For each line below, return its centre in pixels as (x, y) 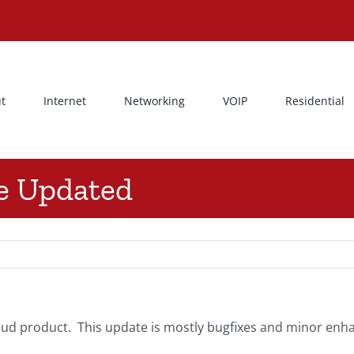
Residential (315, 100)
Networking (154, 100)
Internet (65, 100)
